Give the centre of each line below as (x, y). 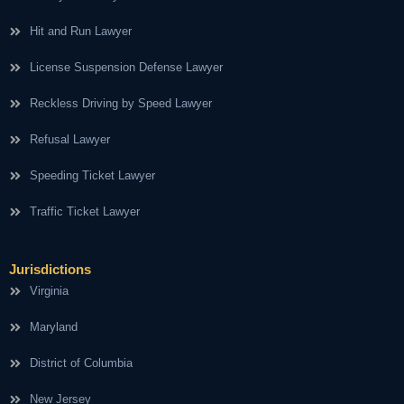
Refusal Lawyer (69, 140)
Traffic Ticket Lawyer (84, 212)
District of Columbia (81, 363)
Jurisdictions (50, 270)
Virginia (49, 291)
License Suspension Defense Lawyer (126, 68)
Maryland (53, 327)
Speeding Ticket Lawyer (92, 176)
